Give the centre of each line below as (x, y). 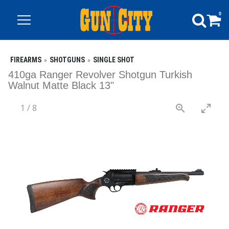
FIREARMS (26, 60)
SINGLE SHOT (114, 60)
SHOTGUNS (67, 60)
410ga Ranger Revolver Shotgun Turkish (100, 75)
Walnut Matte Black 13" (61, 85)
